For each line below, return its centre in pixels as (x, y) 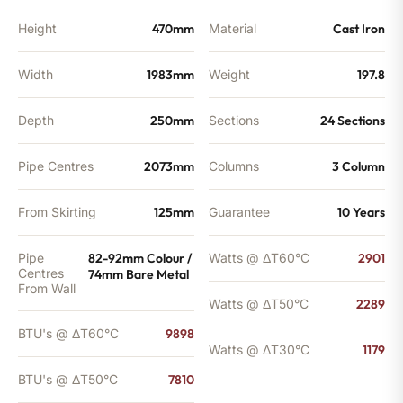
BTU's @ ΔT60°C (68, 333)
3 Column (358, 166)
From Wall (47, 288)
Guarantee (239, 211)
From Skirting (57, 211)
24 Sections (353, 120)
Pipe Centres (56, 166)
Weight (229, 74)
